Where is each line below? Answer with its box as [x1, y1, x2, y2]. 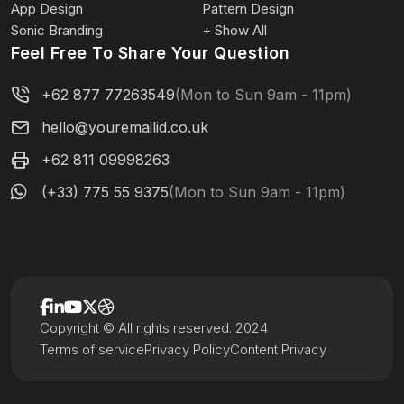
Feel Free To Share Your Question [11, 43, 289, 62]
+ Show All [202, 22, 267, 39]
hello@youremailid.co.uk [41, 118, 208, 136]
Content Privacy [230, 341, 326, 358]
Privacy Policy [144, 341, 230, 358]
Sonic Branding [11, 22, 103, 39]
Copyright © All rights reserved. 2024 [40, 319, 268, 336]
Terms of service [40, 341, 144, 358]
